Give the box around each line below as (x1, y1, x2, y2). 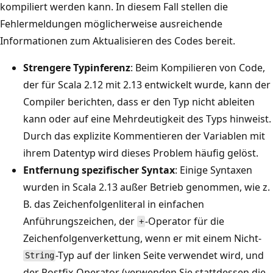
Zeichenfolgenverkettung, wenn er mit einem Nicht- (23, 231, 261, 245)
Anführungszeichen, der (23, 214, 137, 228)
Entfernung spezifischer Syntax (23, 163, 175, 177)
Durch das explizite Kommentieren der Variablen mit (23, 129, 265, 143)
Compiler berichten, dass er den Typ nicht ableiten (23, 94, 255, 108)
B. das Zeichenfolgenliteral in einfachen (23, 197, 204, 211)
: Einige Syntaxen (175, 163, 252, 177)
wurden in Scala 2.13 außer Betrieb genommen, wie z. (23, 180, 270, 194)
